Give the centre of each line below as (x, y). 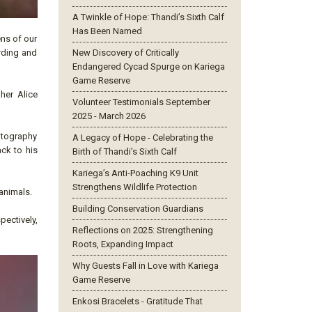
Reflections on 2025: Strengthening (142, 230)
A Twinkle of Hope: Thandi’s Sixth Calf (148, 17)
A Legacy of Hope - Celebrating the (142, 138)
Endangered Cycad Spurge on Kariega (148, 67)
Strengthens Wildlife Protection (134, 187)
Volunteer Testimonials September (141, 102)
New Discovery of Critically (125, 53)
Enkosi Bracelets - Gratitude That (137, 301)
